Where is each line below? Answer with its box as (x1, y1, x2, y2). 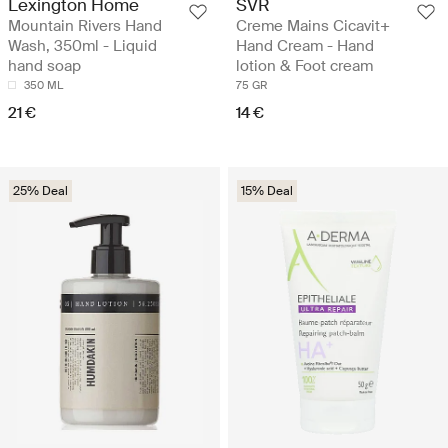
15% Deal (241, 183, 293, 200)
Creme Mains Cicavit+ (236, 16, 390, 37)
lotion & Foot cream (236, 56, 373, 77)
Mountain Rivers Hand (8, 16, 162, 37)
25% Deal (13, 183, 68, 200)
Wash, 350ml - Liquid (8, 36, 157, 57)
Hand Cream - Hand (236, 36, 374, 57)
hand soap (8, 56, 81, 77)
